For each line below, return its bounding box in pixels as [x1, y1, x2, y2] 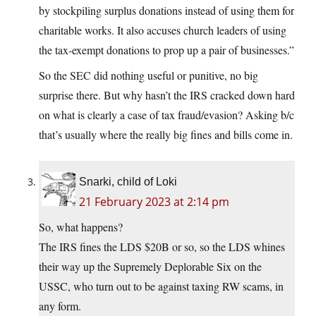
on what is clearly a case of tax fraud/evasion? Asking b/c [39, 107, 294, 123]
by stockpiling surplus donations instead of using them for [39, 3, 294, 18]
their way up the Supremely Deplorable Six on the [39, 259, 262, 274]
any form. [39, 298, 81, 314]
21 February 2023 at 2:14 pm [79, 194, 229, 210]
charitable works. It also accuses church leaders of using [39, 23, 286, 38]
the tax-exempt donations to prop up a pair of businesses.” [39, 42, 294, 58]
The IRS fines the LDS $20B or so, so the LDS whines [39, 239, 285, 255]
